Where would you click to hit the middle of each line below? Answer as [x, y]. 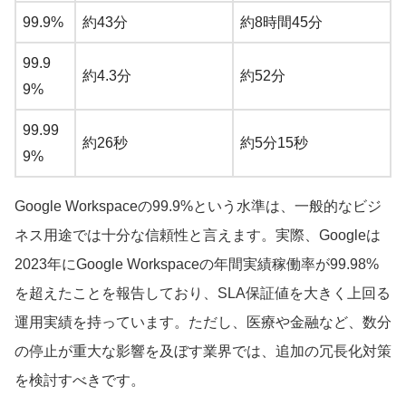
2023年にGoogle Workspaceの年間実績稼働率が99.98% [197, 264]
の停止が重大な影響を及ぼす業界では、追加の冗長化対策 [203, 351]
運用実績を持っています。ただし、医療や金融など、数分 [203, 322]
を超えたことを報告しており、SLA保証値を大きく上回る [203, 293]
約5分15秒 [274, 142]
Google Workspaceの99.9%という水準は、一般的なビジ [198, 206]
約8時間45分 [281, 22]
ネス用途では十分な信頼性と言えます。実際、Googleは [198, 235]
